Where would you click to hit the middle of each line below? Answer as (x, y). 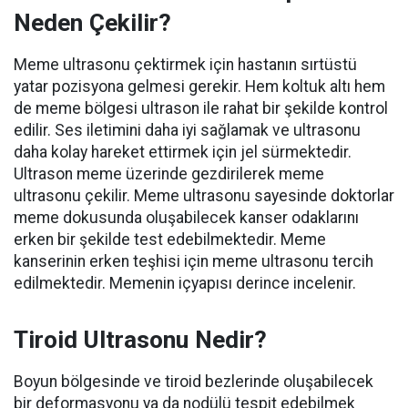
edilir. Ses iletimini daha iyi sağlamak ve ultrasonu (187, 131)
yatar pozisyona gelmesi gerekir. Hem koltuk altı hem (199, 87)
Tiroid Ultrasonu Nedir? (140, 340)
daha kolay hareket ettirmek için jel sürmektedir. (183, 153)
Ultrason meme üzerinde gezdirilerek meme (169, 174)
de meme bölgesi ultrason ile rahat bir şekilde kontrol (201, 109)
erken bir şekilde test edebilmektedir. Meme (170, 240)
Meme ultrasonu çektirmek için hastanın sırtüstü (185, 65)
